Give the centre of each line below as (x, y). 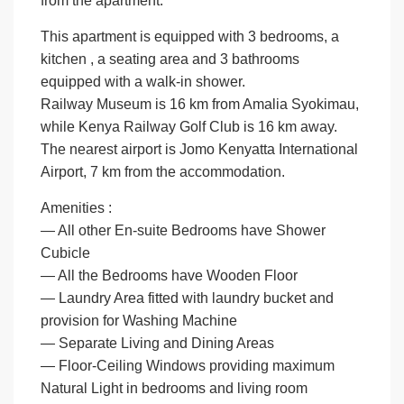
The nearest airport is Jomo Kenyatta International (200, 150)
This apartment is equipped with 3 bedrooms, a (190, 37)
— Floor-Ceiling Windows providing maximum (188, 366)
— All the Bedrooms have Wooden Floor (170, 276)
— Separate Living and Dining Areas (158, 344)
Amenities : (77, 208)
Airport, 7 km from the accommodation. (163, 172)
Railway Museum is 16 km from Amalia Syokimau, (200, 105)
